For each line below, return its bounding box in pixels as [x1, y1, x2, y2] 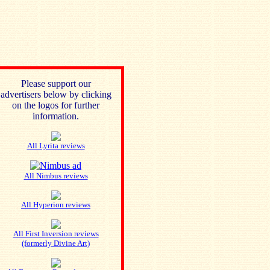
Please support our [20, 78, 91, 89]
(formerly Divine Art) [22, 239, 90, 248]
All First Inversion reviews [13, 229, 99, 238]
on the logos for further [12, 100, 99, 110]
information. [33, 111, 79, 121]
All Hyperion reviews [21, 200, 90, 209]
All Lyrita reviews [27, 141, 85, 150]
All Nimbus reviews [24, 171, 88, 180]
